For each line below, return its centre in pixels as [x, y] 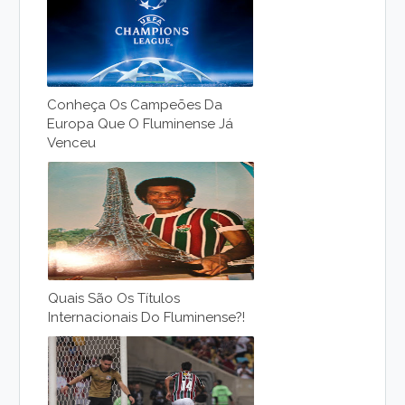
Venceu [72, 143]
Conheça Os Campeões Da [135, 105]
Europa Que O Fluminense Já [141, 124]
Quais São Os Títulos [114, 299]
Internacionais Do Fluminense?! [147, 318]
